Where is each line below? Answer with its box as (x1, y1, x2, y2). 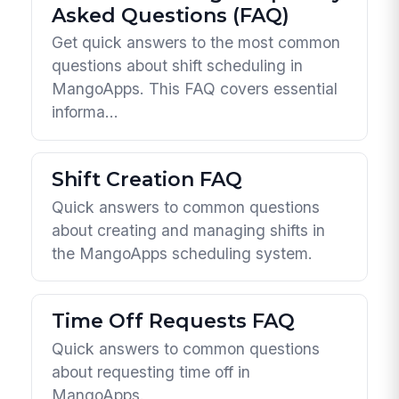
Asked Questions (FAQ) (52, 3, 290, 28)
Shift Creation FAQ (52, 167, 243, 192)
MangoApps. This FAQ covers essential (52, 79, 338, 99)
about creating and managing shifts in (52, 220, 326, 240)
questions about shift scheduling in (52, 56, 304, 76)
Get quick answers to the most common (52, 33, 341, 53)
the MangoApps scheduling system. (52, 243, 313, 263)
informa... (52, 102, 119, 122)
